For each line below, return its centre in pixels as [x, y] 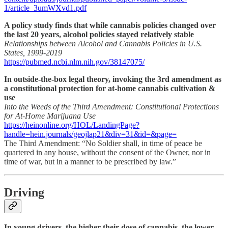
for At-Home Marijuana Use [50, 116]
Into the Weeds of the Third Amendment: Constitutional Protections [111, 106]
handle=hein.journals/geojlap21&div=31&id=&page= [90, 134]
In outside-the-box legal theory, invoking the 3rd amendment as [113, 79]
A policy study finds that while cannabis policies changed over [110, 25]
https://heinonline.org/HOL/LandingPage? [72, 125]
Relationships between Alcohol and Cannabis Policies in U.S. [103, 43]
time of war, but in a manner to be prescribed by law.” [90, 161]
